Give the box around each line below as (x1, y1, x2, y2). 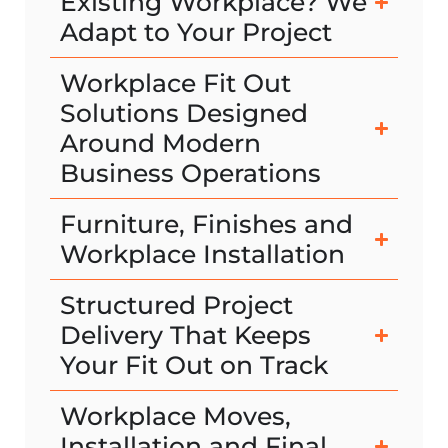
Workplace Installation (60, 239, 345, 270)
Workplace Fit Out (60, 68, 291, 99)
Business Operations (60, 158, 321, 189)
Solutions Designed (60, 98, 308, 129)
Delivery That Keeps (60, 320, 311, 351)
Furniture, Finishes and (60, 209, 353, 240)
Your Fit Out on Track (60, 350, 328, 381)
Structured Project (60, 290, 293, 321)
